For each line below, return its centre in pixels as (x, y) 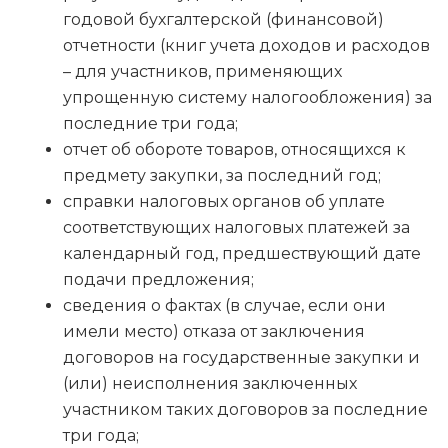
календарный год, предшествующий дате (242, 254)
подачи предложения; (158, 280)
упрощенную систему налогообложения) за (247, 98)
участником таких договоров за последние (245, 410)
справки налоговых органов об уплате (224, 202)
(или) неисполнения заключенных (210, 384)
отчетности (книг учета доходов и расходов (246, 46)
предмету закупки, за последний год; (222, 176)
